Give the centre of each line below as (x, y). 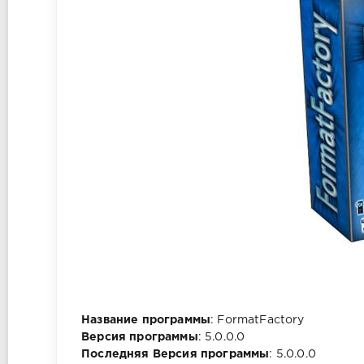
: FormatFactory (258, 321)
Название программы (146, 321)
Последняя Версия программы (175, 355)
